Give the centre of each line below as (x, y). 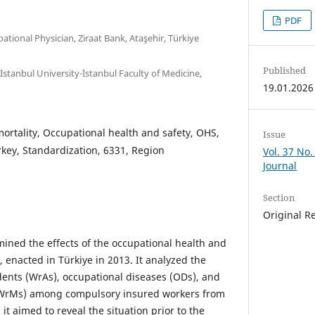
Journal (280, 165)
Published (285, 70)
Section (279, 197)
